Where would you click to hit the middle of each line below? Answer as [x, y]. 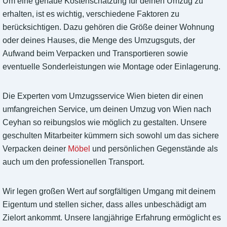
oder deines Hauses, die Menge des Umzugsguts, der [99, 41]
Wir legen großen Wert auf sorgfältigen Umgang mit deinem [109, 192]
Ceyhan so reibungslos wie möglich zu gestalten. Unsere [105, 123]
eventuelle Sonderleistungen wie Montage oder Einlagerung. [111, 67]
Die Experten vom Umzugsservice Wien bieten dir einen [103, 96]
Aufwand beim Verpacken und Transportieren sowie [95, 54]
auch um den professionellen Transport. [73, 162]
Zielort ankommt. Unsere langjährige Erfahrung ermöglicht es [112, 218]
